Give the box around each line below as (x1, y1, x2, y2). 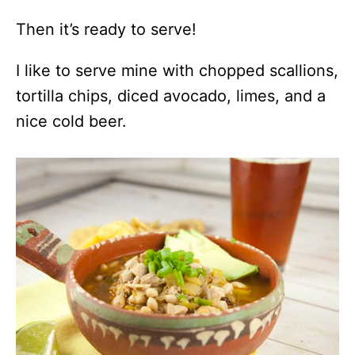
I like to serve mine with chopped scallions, (16, 60, 338, 80)
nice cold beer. (16, 111, 127, 131)
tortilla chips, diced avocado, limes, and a (16, 86, 326, 105)
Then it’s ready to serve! (16, 19, 197, 39)
